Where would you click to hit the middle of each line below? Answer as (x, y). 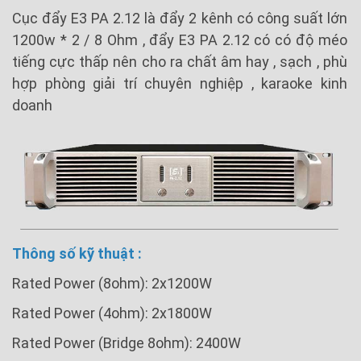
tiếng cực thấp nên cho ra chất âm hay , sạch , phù (180, 61)
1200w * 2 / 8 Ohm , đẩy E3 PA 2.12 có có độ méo (180, 39)
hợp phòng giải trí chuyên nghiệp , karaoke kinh (180, 83)
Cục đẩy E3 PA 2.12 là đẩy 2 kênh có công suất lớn (180, 18)
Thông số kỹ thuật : (77, 253)
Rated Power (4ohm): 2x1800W (112, 313)
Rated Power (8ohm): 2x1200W (112, 283)
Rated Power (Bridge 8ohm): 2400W (127, 342)
